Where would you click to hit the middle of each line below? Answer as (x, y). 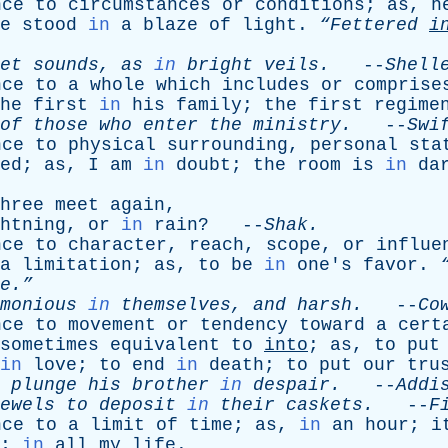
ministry (297, 125)
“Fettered (374, 25)
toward (332, 325)
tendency (244, 325)
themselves (176, 305)
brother (170, 385)
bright (220, 65)
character (117, 245)
